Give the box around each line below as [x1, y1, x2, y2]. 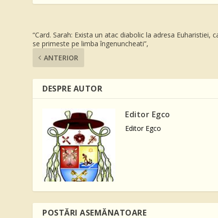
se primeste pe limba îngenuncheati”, [33, 38, 149, 48]
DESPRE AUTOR [42, 83, 103, 94]
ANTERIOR [44, 53, 79, 62]
